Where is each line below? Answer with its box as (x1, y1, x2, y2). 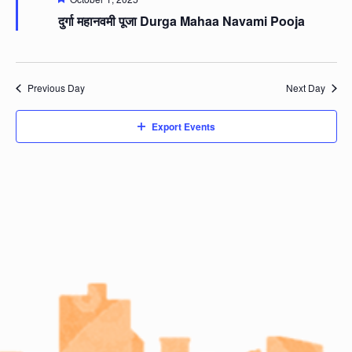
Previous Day (27, 81, 85, 95)
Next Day (285, 81, 325, 95)
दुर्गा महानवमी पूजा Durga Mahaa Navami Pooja (57, 12, 305, 31)
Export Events (151, 119, 215, 134)
